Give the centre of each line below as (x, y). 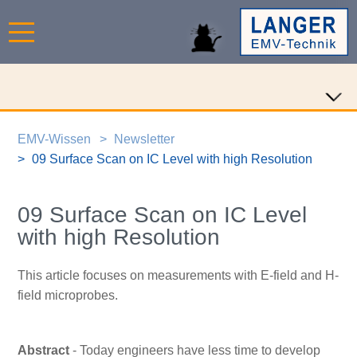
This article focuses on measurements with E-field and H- (178, 276)
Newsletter (145, 139)
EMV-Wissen (54, 139)
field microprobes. (67, 296)
